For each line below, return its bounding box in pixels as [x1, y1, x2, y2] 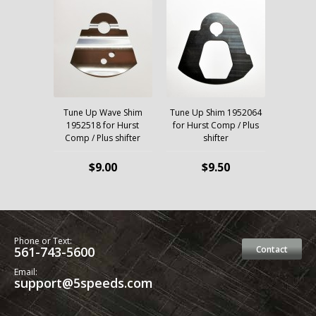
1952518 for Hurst [66, 119, 139, 131]
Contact [256, 243, 288, 255]
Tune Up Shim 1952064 [169, 107, 262, 119]
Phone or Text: [14, 235, 72, 247]
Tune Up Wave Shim [63, 107, 142, 119]
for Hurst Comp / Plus [172, 119, 259, 131]
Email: [14, 266, 37, 278]
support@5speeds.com [14, 274, 153, 291]
